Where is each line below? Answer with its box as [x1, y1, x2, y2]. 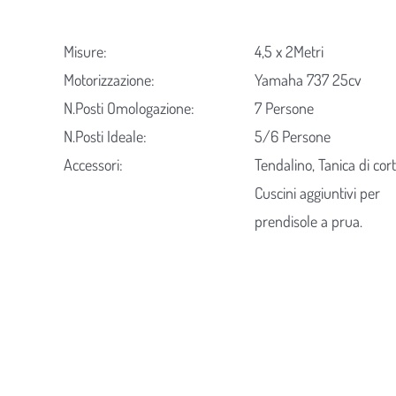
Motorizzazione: [63, 70, 155, 90]
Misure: [63, 42, 107, 62]
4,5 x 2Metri [255, 42, 324, 62]
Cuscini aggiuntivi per [255, 183, 381, 203]
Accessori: [63, 155, 123, 175]
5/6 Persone [255, 126, 331, 147]
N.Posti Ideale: [63, 126, 147, 147]
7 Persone [255, 98, 315, 118]
